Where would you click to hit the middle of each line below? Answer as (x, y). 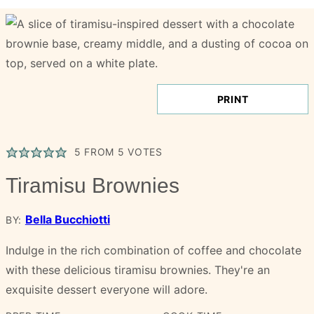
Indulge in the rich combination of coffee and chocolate (153, 250)
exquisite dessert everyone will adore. (107, 289)
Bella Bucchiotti (67, 219)
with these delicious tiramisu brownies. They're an (138, 269)
